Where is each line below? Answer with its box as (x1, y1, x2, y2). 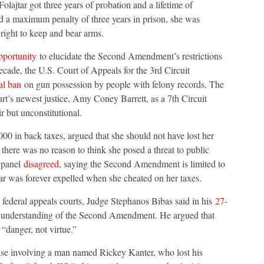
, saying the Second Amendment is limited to (58, 157, 225, 170)
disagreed (23, 157, 59, 170)
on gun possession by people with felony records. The (21, 78, 224, 91)
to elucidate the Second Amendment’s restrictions (36, 49, 222, 62)
